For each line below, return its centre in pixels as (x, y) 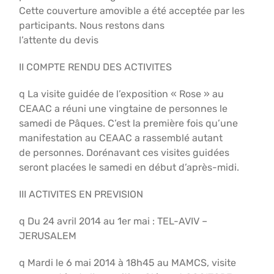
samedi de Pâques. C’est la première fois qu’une (129, 123)
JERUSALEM (48, 236)
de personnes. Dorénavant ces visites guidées (124, 153)
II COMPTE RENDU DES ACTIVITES (96, 67)
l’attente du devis (59, 40)
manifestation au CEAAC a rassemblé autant (121, 138)
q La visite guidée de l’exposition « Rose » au (122, 94)
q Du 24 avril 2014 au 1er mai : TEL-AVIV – (113, 221)
